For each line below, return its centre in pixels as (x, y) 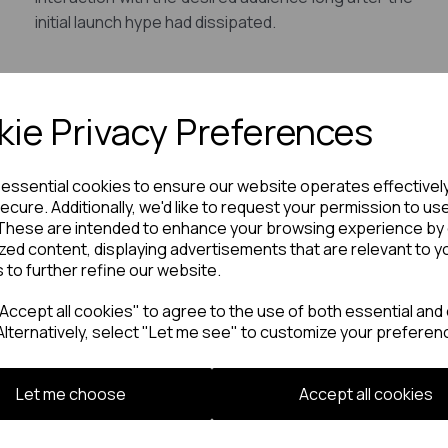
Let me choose (70, 394)
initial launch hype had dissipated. (155, 22)
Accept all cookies (365, 394)
